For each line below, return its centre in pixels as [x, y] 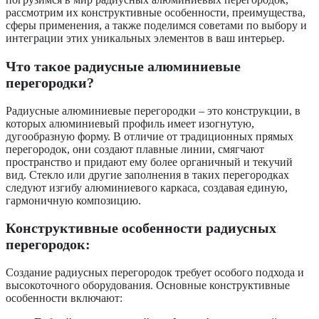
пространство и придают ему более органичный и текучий [149, 162]
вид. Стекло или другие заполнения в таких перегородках [147, 174]
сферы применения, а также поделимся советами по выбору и [156, 26]
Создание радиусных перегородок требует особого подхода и [155, 273]
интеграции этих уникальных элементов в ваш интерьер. [145, 38]
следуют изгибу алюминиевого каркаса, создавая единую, [147, 187]
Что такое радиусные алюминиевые [123, 66]
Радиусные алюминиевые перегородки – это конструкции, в [153, 110]
